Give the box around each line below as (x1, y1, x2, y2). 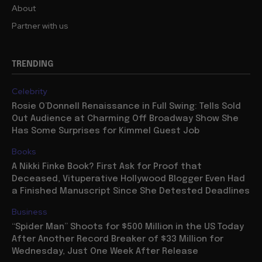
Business (12, 206, 47, 217)
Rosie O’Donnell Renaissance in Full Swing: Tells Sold (12, 101, 241, 111)
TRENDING (12, 60, 53, 68)
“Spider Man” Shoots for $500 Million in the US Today (12, 222, 244, 232)
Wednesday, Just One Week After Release (12, 246, 198, 256)
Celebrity (12, 85, 47, 96)
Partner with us (12, 20, 68, 31)
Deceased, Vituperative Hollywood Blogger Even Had (12, 174, 245, 184)
